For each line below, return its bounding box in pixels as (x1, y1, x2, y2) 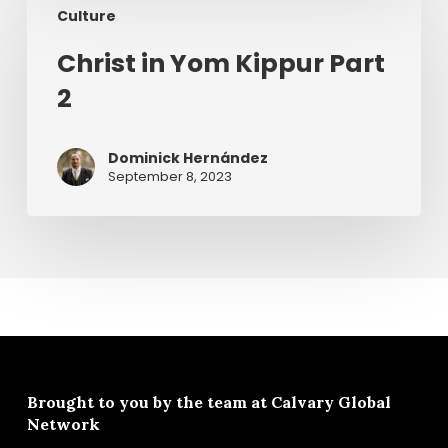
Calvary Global (270, 392, 391, 412)
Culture (56, 6, 116, 26)
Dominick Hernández (107, 148, 268, 168)
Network (26, 414, 100, 434)
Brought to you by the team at (26, 392, 271, 412)
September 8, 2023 (107, 167, 232, 186)
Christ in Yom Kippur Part (56, 46, 385, 81)
